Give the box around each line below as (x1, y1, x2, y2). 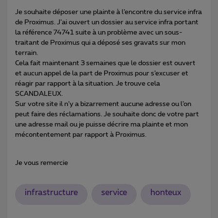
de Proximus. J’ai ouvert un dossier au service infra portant (15, 18, 199, 26)
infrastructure (24, 189, 78, 197)
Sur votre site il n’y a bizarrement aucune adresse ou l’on (15, 100, 191, 108)
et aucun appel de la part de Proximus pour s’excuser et (15, 70, 188, 77)
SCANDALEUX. (15, 90, 63, 97)
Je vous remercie (15, 159, 70, 166)
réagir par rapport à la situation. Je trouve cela (15, 80, 160, 87)
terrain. (15, 49, 39, 56)
